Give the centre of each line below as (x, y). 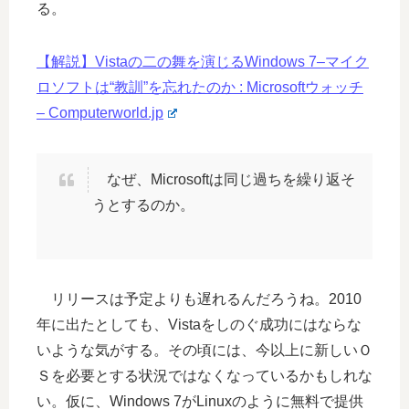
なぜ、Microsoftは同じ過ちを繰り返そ (224, 179)
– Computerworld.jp (100, 112)
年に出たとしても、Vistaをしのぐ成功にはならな (199, 324)
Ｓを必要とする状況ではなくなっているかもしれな (204, 375)
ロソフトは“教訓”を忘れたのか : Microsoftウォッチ (200, 87)
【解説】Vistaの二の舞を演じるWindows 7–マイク (203, 61)
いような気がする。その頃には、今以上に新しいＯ (204, 350)
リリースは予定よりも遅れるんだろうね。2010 (199, 299)
